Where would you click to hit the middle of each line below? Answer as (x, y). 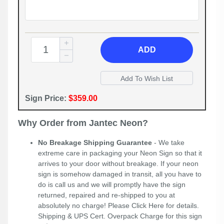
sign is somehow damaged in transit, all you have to (120, 174)
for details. (181, 206)
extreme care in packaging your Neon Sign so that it (120, 153)
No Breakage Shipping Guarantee (95, 143)
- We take (168, 143)
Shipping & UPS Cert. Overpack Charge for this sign (120, 216)
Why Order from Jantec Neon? (83, 123)
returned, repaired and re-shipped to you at (106, 195)
